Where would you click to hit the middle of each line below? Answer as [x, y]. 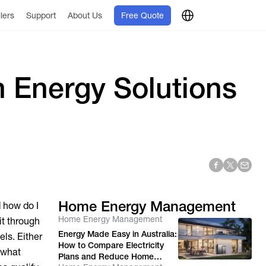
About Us [85, 15]
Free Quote [142, 15]
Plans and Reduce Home [106, 256]
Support [41, 15]
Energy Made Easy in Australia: [118, 234]
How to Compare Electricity [111, 245]
